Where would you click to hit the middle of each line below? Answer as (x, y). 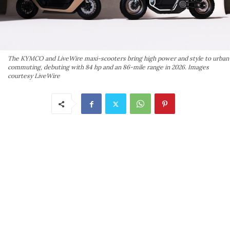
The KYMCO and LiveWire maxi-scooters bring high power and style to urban (118, 59)
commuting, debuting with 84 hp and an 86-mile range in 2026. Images (108, 67)
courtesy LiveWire (34, 76)
